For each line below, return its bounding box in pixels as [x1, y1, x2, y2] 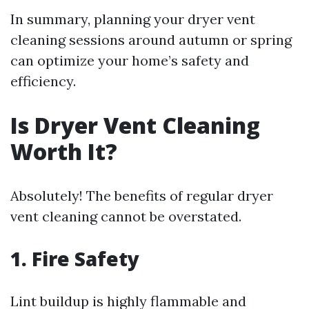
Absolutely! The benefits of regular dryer [10, 187, 273, 204]
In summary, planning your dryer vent [10, 10, 255, 28]
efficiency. [10, 72, 76, 90]
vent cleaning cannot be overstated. [10, 208, 241, 225]
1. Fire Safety [10, 246, 139, 272]
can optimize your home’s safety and [10, 52, 249, 69]
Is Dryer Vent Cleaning [10, 110, 260, 140]
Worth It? [10, 137, 117, 166]
